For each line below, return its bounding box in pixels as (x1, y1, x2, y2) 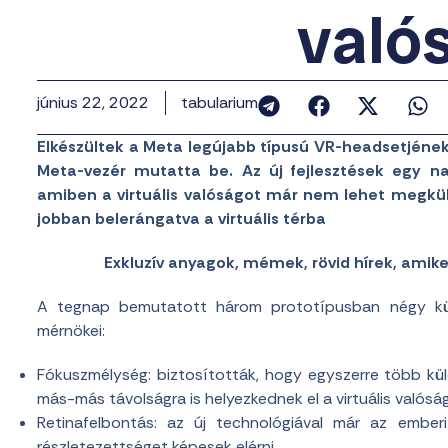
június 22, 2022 (37, 92, 149, 114)
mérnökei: (37, 320, 105, 342)
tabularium (181, 92, 258, 114)
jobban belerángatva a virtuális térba (37, 208, 326, 230)
